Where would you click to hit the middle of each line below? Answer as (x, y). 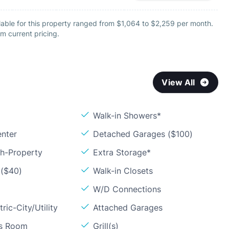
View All (178, 82)
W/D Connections (127, 189)
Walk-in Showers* (127, 116)
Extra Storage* (122, 152)
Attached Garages (128, 208)
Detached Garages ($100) (143, 134)
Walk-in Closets (123, 171)
